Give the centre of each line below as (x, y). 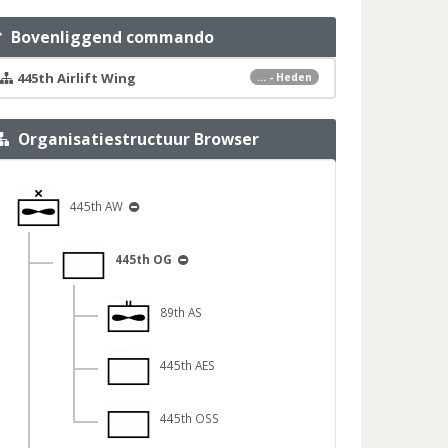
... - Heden (284, 77)
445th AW (93, 206)
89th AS (176, 312)
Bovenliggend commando (109, 37)
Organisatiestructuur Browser (135, 139)
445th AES (182, 365)
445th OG (144, 259)
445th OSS (184, 418)
